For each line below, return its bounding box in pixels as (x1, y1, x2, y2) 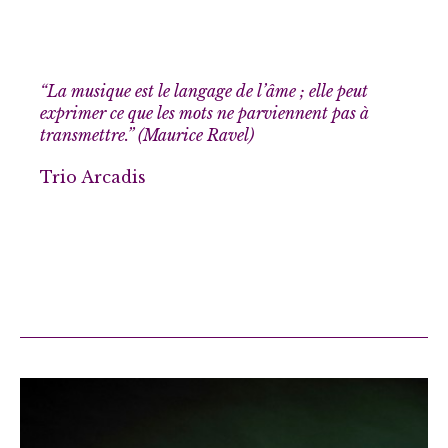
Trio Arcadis (40, 167, 146, 188)
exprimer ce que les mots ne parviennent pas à (40, 103, 369, 124)
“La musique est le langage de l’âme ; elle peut (40, 81, 368, 102)
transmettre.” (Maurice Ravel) (40, 125, 254, 146)
